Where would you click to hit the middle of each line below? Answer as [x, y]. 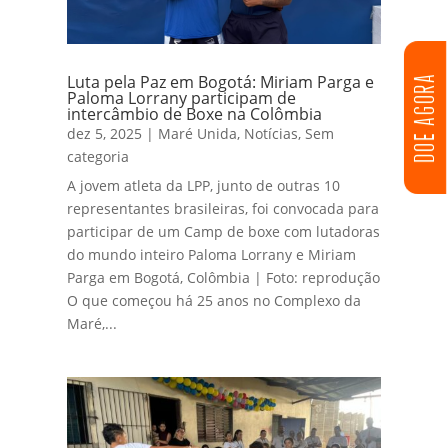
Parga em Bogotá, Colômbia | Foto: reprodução [224, 278]
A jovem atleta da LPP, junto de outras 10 [204, 186]
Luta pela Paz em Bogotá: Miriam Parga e [221, 82]
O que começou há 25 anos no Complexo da [214, 301]
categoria [98, 157]
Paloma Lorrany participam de [182, 98]
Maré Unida [198, 134]
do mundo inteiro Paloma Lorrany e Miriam [212, 255]
